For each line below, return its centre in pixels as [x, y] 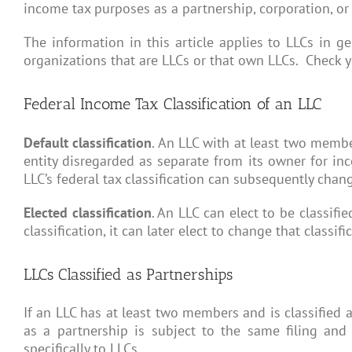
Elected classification [88, 212]
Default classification [88, 142]
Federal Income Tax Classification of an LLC [172, 104]
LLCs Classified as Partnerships [128, 274]
